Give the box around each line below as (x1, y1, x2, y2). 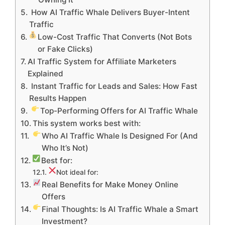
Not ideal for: (56, 168, 98, 177)
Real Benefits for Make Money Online (41, 180, 178, 190)
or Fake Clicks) (37, 44, 93, 54)
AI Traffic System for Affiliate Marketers (28, 57, 177, 67)
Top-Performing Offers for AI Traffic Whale (40, 106, 198, 116)
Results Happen (29, 93, 87, 103)
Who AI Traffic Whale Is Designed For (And (41, 131, 198, 141)
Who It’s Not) (41, 143, 88, 153)
